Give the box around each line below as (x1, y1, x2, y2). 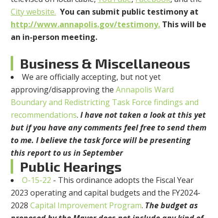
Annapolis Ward (116, 84, 174, 95)
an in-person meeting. (11, 32, 98, 43)
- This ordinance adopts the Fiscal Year (51, 175, 194, 186)
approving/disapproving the (11, 84, 116, 95)
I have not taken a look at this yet (80, 109, 206, 121)
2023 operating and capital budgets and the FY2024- (11, 187, 201, 199)
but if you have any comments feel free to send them (11, 122, 207, 133)
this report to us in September (11, 147, 124, 159)
